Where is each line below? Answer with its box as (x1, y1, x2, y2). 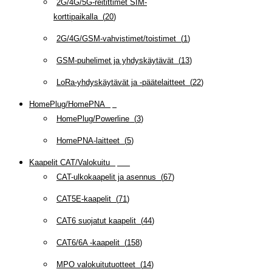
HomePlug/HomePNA (29, 99, 105, 109)
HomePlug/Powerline (56, 114, 129, 123)
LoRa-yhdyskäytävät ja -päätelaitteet (56, 77, 185, 87)
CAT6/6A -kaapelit (56, 237, 120, 247)
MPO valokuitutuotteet (56, 259, 135, 269)
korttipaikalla (53, 12, 98, 21)
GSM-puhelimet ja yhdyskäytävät (56, 55, 174, 65)
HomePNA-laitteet (56, 135, 120, 145)
